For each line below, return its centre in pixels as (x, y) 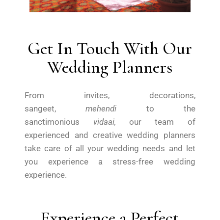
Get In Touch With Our (110, 49)
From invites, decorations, (110, 96)
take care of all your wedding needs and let (110, 149)
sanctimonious (59, 122)
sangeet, (55, 109)
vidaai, (111, 122)
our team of (162, 122)
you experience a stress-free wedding (110, 162)
